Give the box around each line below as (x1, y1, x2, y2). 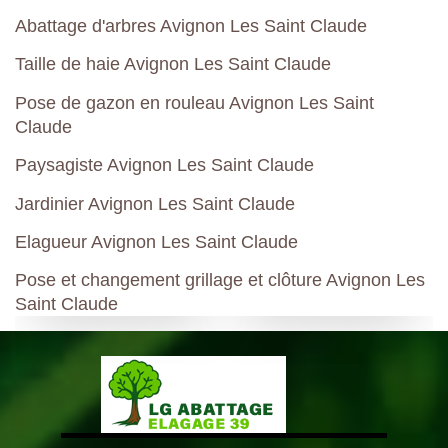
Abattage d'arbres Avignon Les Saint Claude (15, 16, 367, 36)
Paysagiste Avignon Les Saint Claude (15, 155, 314, 176)
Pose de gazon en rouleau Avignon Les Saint (15, 92, 374, 113)
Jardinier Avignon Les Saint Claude (15, 193, 295, 214)
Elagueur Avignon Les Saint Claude (15, 231, 298, 252)
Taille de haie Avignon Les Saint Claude (15, 54, 331, 75)
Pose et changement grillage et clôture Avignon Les (15, 270, 425, 291)
